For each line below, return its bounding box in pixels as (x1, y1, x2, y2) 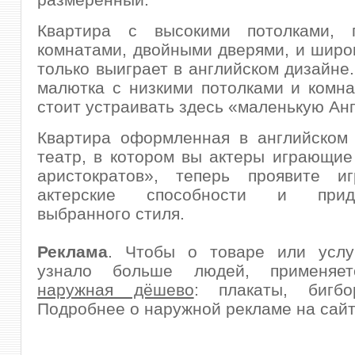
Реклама (37, 242, 108, 261)
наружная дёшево (37, 281, 194, 299)
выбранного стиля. (37, 204, 185, 223)
